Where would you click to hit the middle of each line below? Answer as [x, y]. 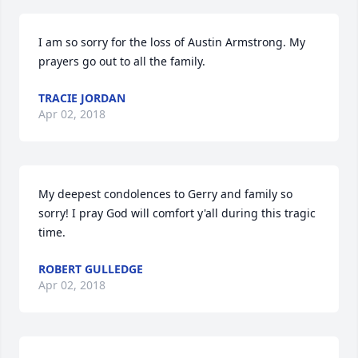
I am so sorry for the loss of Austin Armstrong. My [172, 42]
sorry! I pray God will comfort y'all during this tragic [177, 213]
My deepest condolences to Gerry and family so [165, 194]
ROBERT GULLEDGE [91, 269]
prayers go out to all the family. [122, 61]
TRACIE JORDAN [82, 98]
